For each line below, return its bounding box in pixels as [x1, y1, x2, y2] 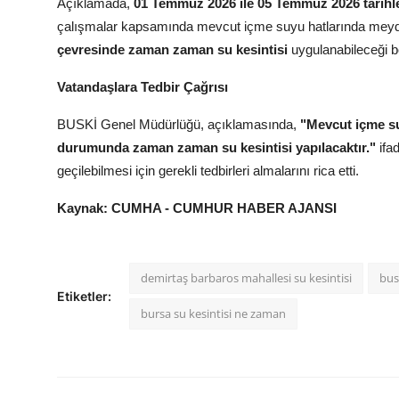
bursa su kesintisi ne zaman [141, 305, 286, 322]
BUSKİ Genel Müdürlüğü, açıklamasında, [57, 117, 300, 133]
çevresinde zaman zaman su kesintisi [57, 42, 288, 58]
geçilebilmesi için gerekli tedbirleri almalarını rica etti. [57, 163, 359, 179]
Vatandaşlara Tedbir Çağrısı [57, 79, 228, 95]
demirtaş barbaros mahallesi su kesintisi [141, 270, 352, 287]
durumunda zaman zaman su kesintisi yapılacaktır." [57, 140, 376, 156]
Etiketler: [57, 289, 111, 305]
